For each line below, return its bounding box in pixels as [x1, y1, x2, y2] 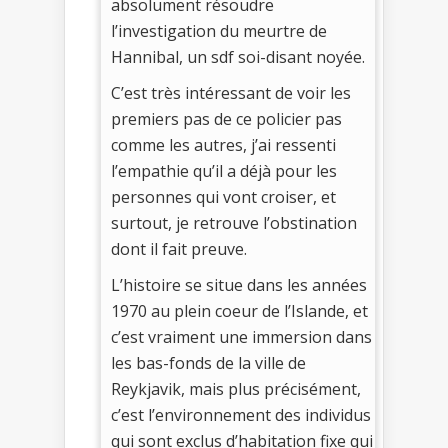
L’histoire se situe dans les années [111, 274, 367, 297]
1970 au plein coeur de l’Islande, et [111, 300, 368, 323]
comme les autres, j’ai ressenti [111, 134, 336, 157]
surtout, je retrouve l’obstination [111, 212, 357, 235]
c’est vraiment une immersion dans [111, 326, 372, 349]
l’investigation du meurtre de [111, 20, 327, 43]
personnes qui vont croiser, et [111, 186, 336, 209]
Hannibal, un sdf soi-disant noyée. [111, 46, 365, 69]
